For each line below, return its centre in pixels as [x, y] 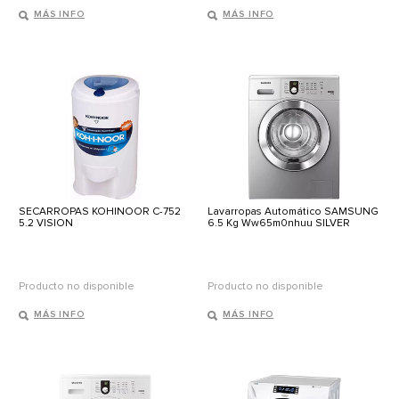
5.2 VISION [46, 224]
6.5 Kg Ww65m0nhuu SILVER [279, 224]
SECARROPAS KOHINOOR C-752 [100, 212]
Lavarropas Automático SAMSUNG [293, 212]
